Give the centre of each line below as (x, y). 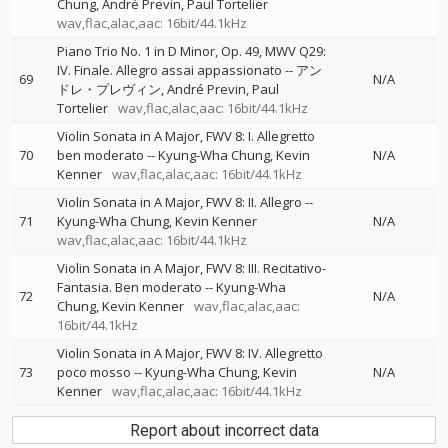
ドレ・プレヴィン (109, 89)
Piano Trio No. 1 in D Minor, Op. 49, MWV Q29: (191, 51)
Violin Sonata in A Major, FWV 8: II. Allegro (179, 202)
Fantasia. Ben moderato (129, 287)
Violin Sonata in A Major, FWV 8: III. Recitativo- (191, 268)
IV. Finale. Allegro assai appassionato (169, 70)
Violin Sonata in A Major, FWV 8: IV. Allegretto (190, 353)
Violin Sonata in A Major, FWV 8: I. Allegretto (186, 136)
